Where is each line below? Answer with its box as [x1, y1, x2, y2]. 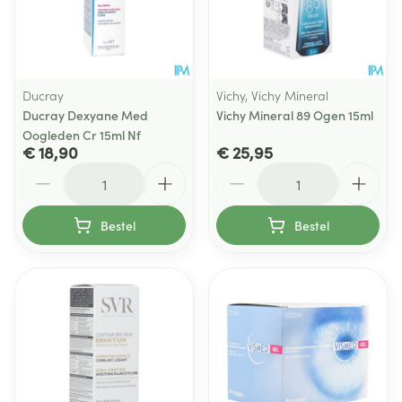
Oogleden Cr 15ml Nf [22, 126, 141, 144]
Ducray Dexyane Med [22, 106, 148, 124]
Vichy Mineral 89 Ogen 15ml [216, 106, 373, 124]
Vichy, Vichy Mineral [216, 86, 328, 104]
